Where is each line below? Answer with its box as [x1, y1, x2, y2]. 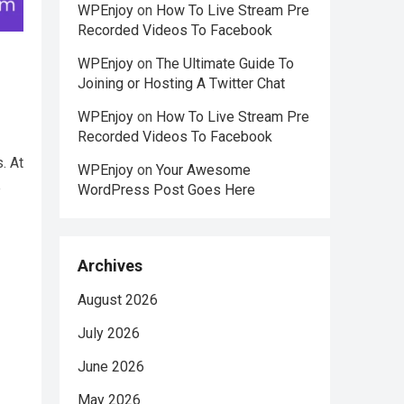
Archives [78, 256, 142, 275]
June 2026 [78, 358, 144, 375]
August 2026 [78, 291, 158, 308]
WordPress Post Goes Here [78, 181, 255, 198]
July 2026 [78, 325, 140, 342]
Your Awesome [156, 161, 251, 179]
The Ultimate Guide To [156, 55, 294, 72]
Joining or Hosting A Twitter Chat [78, 75, 285, 92]
